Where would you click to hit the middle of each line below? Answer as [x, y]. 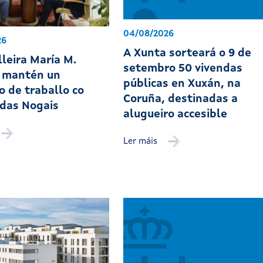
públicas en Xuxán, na [182, 84]
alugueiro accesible [176, 114]
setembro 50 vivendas [183, 69]
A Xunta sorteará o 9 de [188, 53]
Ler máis [142, 141]
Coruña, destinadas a [181, 99]
